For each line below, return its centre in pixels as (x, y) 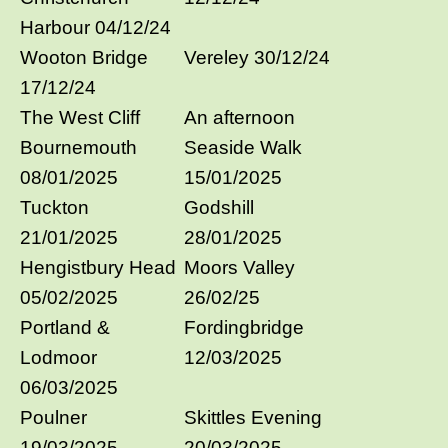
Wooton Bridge (84, 57)
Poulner (53, 417)
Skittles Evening (253, 417)
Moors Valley (239, 267)
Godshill (219, 207)
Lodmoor (58, 357)
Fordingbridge (244, 327)
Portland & (65, 327)
